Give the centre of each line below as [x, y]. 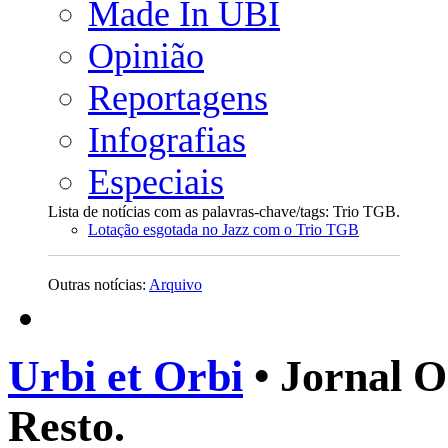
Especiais [156, 182]
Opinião [146, 56]
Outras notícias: [98, 284]
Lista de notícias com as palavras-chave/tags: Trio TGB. [224, 211]
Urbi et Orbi [125, 376]
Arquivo [175, 284]
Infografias [167, 140]
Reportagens [178, 98]
